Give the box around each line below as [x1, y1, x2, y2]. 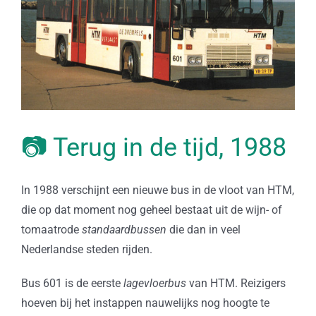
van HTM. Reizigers [186, 276, 286, 291]
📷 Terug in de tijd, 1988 [21, 133, 286, 163]
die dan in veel [166, 223, 241, 237]
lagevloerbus [123, 276, 186, 291]
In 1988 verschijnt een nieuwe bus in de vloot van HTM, [20, 183, 294, 197]
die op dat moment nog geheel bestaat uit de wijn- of [20, 203, 282, 217]
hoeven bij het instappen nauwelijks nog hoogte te [20, 296, 269, 310]
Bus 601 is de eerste [20, 276, 123, 291]
